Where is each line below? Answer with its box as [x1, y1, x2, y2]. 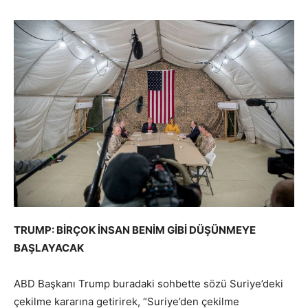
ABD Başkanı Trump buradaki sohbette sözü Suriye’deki [14, 277, 283, 291]
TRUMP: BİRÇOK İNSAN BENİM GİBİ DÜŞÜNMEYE [14, 223, 256, 237]
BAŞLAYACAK [14, 241, 84, 255]
